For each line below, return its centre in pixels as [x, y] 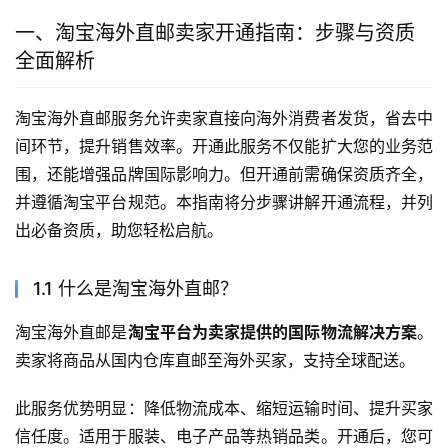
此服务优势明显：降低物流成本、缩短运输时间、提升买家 [224, 408]
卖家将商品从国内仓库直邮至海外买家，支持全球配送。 [215, 360]
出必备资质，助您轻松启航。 [119, 230]
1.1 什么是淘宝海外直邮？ [135, 289]
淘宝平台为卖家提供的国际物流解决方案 [272, 332]
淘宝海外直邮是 [71, 332]
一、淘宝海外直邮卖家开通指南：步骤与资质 [215, 33]
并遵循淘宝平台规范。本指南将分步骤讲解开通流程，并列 [224, 202]
